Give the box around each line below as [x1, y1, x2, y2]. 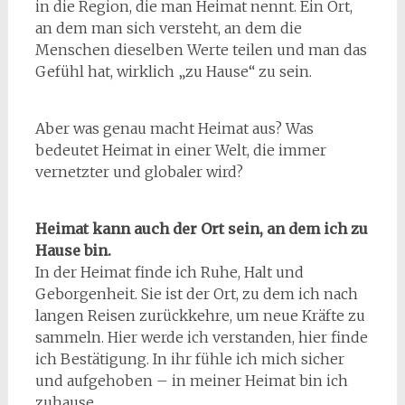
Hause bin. [34, 241, 111, 259]
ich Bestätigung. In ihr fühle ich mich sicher [34, 350, 344, 368]
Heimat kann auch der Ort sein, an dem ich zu [34, 220, 368, 238]
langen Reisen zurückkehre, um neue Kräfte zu [34, 306, 365, 325]
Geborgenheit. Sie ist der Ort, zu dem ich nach [34, 285, 358, 303]
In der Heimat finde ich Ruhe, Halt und [34, 263, 304, 281]
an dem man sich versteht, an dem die [34, 19, 302, 37]
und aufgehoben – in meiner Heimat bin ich [34, 372, 348, 390]
